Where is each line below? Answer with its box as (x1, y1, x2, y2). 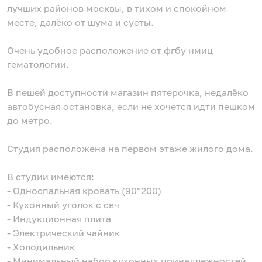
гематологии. (7, 58, 69, 71)
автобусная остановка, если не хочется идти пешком (7, 101, 255, 113)
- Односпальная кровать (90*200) (7, 185, 161, 197)
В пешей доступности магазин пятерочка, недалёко (7, 87, 249, 99)
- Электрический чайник (7, 227, 120, 239)
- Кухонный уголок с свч (7, 199, 119, 211)
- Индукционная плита (7, 213, 111, 225)
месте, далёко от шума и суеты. (7, 16, 154, 29)
